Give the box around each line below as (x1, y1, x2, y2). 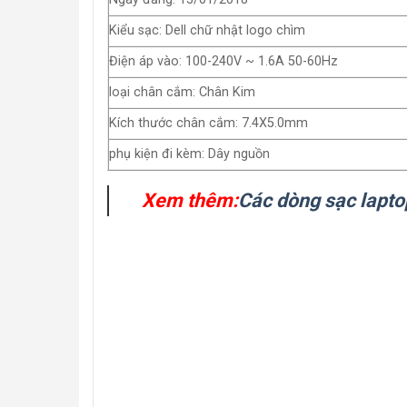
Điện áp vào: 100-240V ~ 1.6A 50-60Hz (109, 54, 338, 69)
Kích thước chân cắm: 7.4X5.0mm (109, 115, 308, 131)
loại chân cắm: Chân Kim (109, 84, 255, 100)
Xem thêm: (142, 189, 238, 212)
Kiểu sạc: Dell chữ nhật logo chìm (109, 23, 305, 38)
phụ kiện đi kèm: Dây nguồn (109, 146, 270, 162)
